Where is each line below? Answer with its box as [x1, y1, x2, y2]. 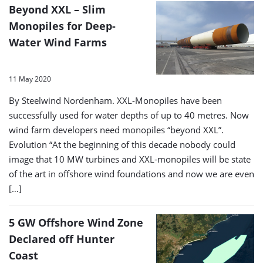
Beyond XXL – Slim [9, 2, 106, 16]
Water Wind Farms [9, 35, 107, 49]
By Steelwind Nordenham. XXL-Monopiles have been [9, 95, 222, 107]
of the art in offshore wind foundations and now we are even [9, 168, 254, 180]
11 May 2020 [9, 74, 51, 85]
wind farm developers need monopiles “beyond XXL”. [9, 124, 224, 136]
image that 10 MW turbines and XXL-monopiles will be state [9, 153, 251, 166]
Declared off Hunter [9, 232, 114, 247]
